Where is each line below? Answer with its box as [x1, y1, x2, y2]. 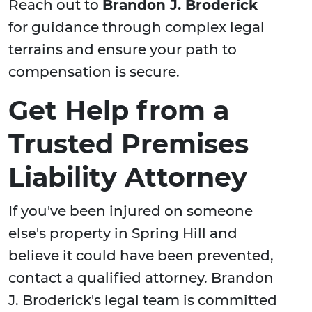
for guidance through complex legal [8, 19, 265, 36]
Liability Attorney [8, 161, 247, 194]
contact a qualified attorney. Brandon [8, 270, 274, 287]
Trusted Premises [8, 127, 249, 161]
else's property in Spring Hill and [8, 225, 237, 242]
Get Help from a [8, 94, 229, 127]
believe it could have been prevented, [8, 247, 274, 265]
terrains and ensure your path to [8, 41, 237, 58]
